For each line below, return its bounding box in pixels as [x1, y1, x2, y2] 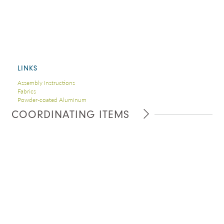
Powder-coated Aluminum [17, 95, 86, 104]
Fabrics [17, 87, 36, 96]
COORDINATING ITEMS [11, 108, 129, 121]
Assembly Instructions [17, 78, 75, 87]
